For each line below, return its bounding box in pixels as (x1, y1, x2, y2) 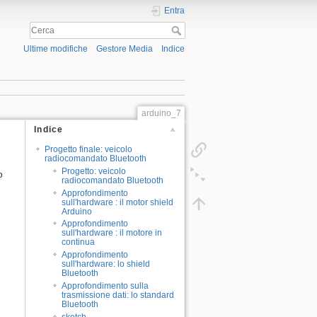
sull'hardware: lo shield (62, 259, 151, 270)
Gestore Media (96, 44, 153, 54)
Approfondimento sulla (62, 281, 149, 292)
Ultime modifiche (23, 44, 88, 54)
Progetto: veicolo (62, 166, 127, 176)
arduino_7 (141, 108, 181, 118)
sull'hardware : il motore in (62, 228, 163, 238)
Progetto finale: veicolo (44, 144, 132, 154)
